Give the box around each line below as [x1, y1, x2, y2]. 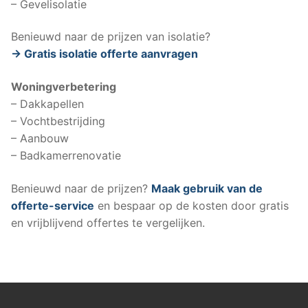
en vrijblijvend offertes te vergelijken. [11, 215, 205, 230]
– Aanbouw [11, 131, 69, 146]
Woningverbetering [11, 80, 116, 94]
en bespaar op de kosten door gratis [94, 198, 289, 212]
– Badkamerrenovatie [11, 148, 121, 163]
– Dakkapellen [11, 97, 84, 111]
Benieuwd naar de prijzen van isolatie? [11, 30, 210, 44]
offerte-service [11, 198, 94, 212]
